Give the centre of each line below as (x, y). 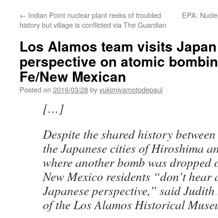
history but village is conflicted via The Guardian (93, 25)
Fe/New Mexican (73, 76)
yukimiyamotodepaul (131, 89)
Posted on (35, 89)
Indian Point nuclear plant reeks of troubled (94, 15)
